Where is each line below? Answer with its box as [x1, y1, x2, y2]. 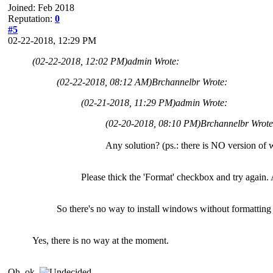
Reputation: [8, 13, 55, 24]
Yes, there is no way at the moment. [32, 235, 169, 246]
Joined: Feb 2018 [8, 2, 74, 13]
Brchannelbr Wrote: [152, 76, 227, 87]
